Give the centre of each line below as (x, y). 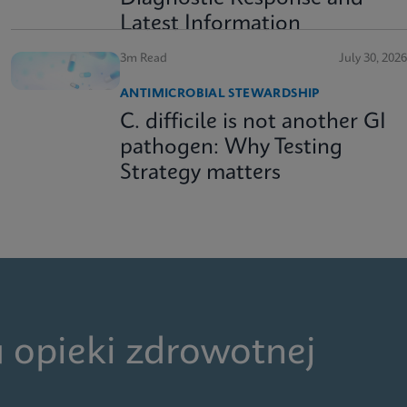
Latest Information (210, 25)
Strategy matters (200, 174)
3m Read (144, 59)
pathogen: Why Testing (231, 148)
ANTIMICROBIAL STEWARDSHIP (220, 94)
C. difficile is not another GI (253, 123)
